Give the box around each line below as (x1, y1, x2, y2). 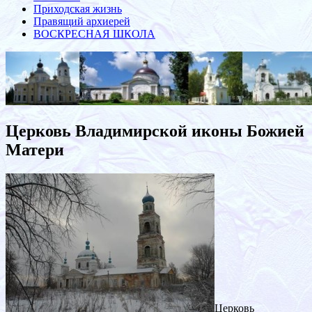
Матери (6, 140, 64, 159)
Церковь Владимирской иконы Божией (6, 121, 304, 140)
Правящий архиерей (33, 15, 130, 27)
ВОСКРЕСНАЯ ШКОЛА (33, 27, 155, 40)
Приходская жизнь (33, 2, 122, 15)
